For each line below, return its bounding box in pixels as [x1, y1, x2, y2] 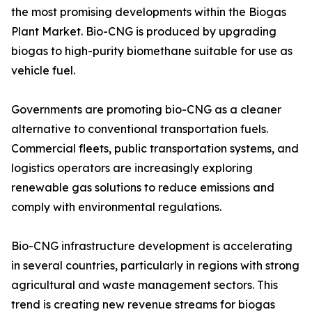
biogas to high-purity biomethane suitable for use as [11, 44, 292, 58]
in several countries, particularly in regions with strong [11, 258, 299, 273]
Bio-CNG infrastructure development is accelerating [11, 239, 292, 253]
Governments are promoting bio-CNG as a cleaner [11, 102, 281, 117]
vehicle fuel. [11, 63, 75, 78]
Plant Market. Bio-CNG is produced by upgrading [11, 24, 276, 39]
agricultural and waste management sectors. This [11, 278, 278, 292]
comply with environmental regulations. [11, 200, 221, 214]
